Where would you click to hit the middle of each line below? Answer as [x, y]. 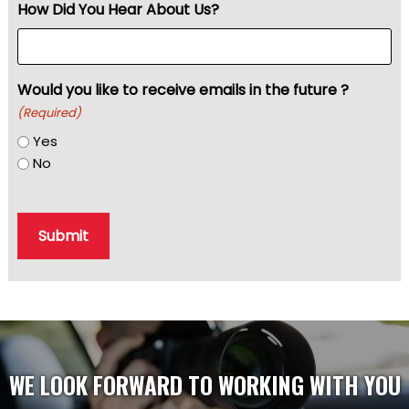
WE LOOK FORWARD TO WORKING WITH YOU [204, 385]
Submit [63, 236]
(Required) [49, 112]
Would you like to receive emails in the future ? [183, 89]
